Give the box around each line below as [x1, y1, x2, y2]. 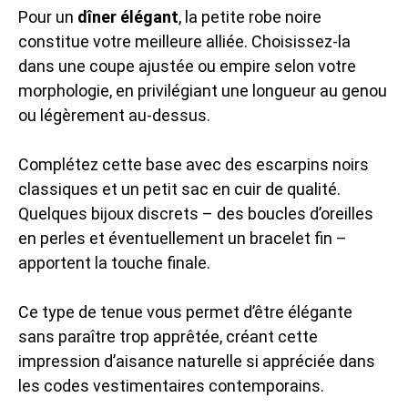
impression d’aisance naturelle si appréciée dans [18, 351, 375, 371]
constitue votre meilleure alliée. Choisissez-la [18, 31, 351, 51]
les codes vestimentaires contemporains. [18, 375, 324, 395]
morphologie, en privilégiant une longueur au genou [18, 80, 387, 100]
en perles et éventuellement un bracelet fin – [18, 228, 347, 248]
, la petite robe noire [178, 6, 321, 26]
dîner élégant [77, 6, 178, 26]
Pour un [18, 6, 77, 26]
